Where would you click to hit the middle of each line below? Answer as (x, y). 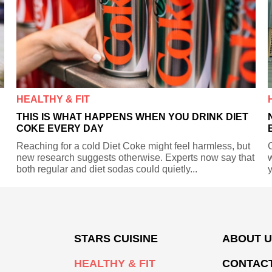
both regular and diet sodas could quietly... (107, 169)
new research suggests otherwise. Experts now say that (136, 157)
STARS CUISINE (116, 238)
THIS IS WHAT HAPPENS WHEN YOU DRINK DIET (133, 117)
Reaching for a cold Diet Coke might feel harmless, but (134, 146)
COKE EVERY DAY (60, 128)
